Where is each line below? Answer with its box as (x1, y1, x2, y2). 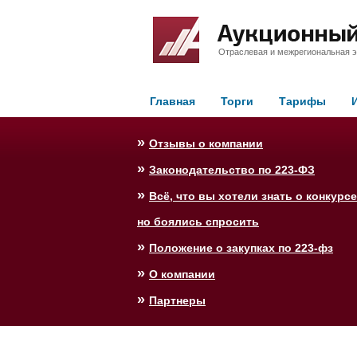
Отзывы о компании (149, 137, 263, 150)
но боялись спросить (137, 215, 259, 228)
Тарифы (279, 95, 326, 108)
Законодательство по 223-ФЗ (149, 163, 315, 176)
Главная (150, 95, 195, 108)
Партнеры (149, 294, 206, 307)
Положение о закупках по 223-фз (149, 241, 333, 254)
